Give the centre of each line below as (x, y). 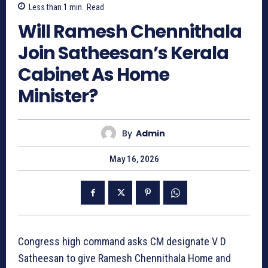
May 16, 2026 (134, 159)
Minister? (58, 97)
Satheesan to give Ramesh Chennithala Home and (124, 258)
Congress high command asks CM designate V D (122, 242)
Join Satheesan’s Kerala (123, 54)
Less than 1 (48, 7)
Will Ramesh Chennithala (130, 32)
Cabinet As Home (94, 75)
